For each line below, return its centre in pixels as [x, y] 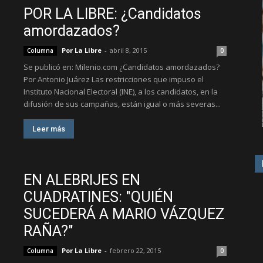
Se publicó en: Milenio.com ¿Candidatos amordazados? [122, 67]
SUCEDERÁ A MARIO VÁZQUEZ [124, 214]
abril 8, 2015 [128, 50]
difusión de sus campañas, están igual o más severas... [122, 104]
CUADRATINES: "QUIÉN [98, 197]
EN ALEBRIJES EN [82, 180]
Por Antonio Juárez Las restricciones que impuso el [114, 79]
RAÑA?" [48, 231]
